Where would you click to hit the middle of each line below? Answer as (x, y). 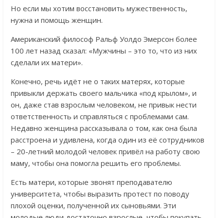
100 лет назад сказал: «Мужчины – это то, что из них (104, 50)
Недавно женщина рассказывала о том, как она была (104, 128)
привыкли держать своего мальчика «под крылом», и (103, 93)
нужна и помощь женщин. (56, 20)
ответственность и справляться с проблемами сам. (100, 116)
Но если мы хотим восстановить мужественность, (99, 8)
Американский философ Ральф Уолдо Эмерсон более (104, 39)
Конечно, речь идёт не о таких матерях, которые (98, 81)
